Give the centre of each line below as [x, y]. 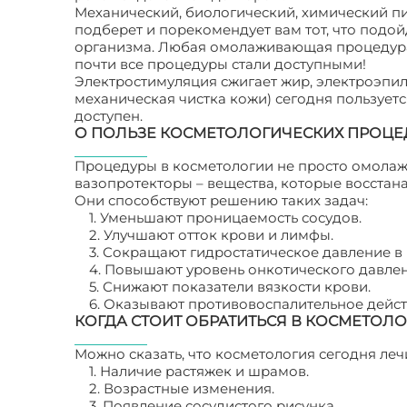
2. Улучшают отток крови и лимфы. [211, 235]
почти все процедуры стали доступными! [220, 64]
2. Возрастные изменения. [182, 388]
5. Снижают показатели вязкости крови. [230, 287]
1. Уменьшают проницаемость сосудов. [225, 218]
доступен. [109, 116]
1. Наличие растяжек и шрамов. [199, 371]
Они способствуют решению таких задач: [221, 200]
